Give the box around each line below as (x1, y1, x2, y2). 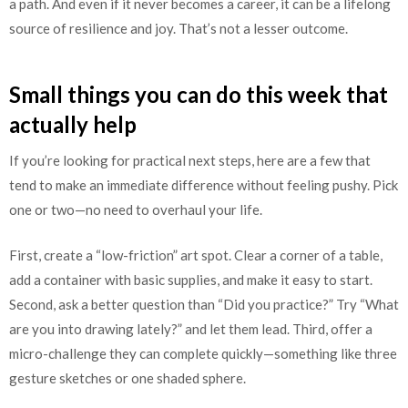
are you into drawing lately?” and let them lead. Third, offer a (9, 320, 372, 337)
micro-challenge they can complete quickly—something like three (9, 344, 397, 362)
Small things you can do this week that (9, 81, 388, 108)
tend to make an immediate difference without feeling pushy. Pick (9, 177, 398, 194)
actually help (9, 111, 137, 138)
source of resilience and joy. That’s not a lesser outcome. (9, 19, 348, 36)
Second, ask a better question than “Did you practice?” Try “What (9, 295, 399, 312)
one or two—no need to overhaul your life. (9, 201, 262, 219)
